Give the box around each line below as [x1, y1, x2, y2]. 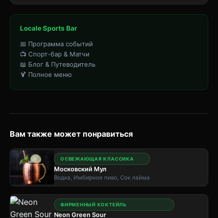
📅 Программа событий [20, 40, 93, 48]
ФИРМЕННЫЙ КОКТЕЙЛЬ [60, 202, 127, 207]
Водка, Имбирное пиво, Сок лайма [54, 174, 150, 181]
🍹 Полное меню [20, 71, 72, 78]
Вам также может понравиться [10, 129, 133, 139]
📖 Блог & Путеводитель [20, 60, 95, 68]
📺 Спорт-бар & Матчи [20, 50, 90, 58]
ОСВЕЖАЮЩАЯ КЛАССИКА [60, 156, 134, 162]
